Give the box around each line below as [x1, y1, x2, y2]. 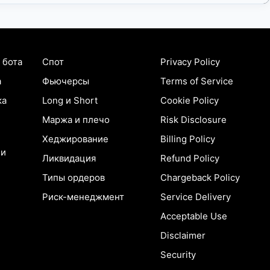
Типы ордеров [42, 172, 105, 183]
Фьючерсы [42, 75, 89, 87]
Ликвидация [42, 152, 96, 164]
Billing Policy [160, 133, 216, 145]
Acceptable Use [160, 210, 228, 222]
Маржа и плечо [42, 114, 110, 125]
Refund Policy [160, 152, 220, 164]
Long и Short [42, 95, 98, 106]
